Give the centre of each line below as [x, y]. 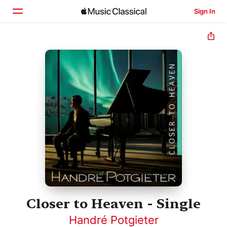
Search [46, 93]
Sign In [204, 11]
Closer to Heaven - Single [113, 204]
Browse [47, 71]
